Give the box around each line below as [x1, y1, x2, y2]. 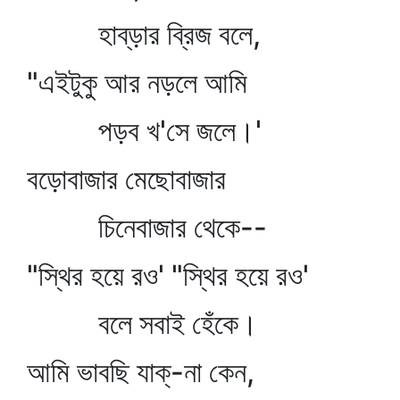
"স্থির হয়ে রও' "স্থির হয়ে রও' [27, 258, 309, 293]
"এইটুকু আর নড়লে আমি [27, 65, 247, 100]
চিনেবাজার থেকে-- [27, 210, 267, 245]
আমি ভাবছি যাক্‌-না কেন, [27, 354, 254, 389]
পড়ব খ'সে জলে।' [27, 113, 262, 148]
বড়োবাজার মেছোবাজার [27, 162, 226, 196]
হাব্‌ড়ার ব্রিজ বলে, [27, 17, 261, 52]
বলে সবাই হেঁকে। [27, 306, 258, 341]
